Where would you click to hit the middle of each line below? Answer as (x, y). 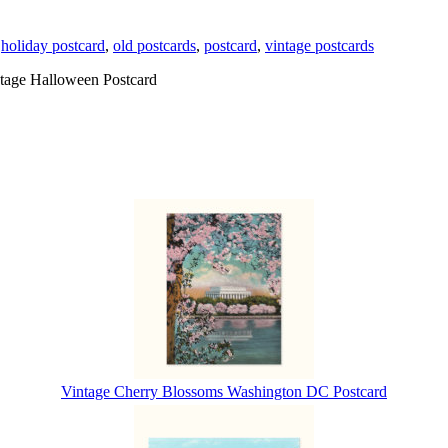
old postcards (154, 45)
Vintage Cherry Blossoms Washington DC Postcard (224, 392)
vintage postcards (319, 45)
